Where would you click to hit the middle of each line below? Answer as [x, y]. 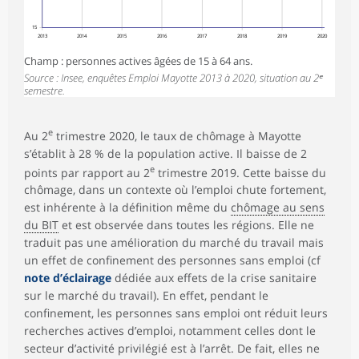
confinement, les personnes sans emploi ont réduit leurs [176, 313]
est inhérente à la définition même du [127, 208]
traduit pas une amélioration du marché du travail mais [174, 243]
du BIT [41, 225]
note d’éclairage [68, 278]
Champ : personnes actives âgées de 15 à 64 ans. [138, 61]
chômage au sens [278, 208]
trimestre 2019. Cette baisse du [240, 172]
